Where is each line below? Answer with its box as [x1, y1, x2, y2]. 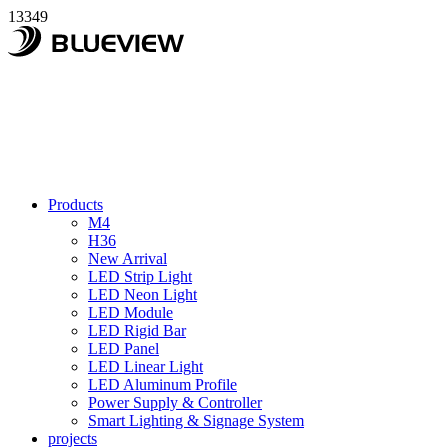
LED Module [88, 304, 173, 321]
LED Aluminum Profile [88, 376, 237, 393]
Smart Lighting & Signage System [88, 412, 304, 429]
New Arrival [88, 250, 167, 267]
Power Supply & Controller [88, 394, 262, 411]
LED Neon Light [88, 286, 197, 303]
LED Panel [88, 340, 159, 357]
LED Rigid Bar [88, 322, 186, 339]
